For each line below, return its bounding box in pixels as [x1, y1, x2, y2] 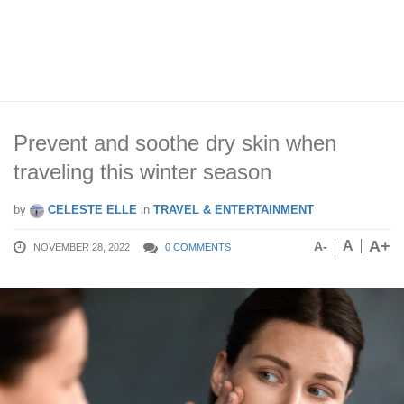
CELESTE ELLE [44, 203, 137, 216]
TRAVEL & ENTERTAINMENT [153, 203, 314, 216]
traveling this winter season [14, 160, 271, 184]
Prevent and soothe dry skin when [14, 131, 336, 155]
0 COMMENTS [165, 242, 231, 252]
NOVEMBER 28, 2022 [33, 242, 130, 252]
